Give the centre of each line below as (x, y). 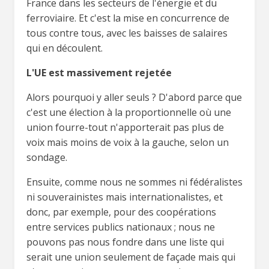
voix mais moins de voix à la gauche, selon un (128, 142)
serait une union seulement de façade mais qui (131, 257)
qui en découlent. (65, 48)
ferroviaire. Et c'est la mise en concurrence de (128, 18)
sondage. (47, 157)
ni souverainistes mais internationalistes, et (125, 197)
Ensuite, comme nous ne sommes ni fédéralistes (134, 182)
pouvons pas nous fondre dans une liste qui (125, 242)
